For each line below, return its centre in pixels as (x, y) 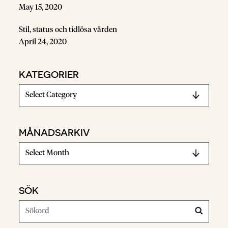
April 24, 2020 (43, 42)
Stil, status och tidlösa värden (68, 30)
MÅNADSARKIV (54, 132)
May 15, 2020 (41, 7)
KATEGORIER (49, 74)
